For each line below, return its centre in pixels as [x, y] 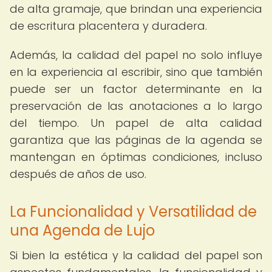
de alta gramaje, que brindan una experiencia [136, 9]
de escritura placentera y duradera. [108, 26]
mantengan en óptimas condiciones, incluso [136, 157]
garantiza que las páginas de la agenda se [136, 140]
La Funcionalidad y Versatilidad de [133, 212]
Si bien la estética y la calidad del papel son [136, 255]
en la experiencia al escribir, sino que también [136, 72]
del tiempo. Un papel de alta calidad [136, 123]
